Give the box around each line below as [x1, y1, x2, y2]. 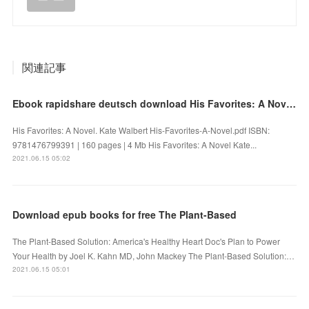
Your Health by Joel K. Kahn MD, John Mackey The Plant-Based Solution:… [12, 250, 295, 262]
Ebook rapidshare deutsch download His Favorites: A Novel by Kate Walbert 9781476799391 [286, 97, 297, 111]
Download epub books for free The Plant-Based [12, 208, 237, 222]
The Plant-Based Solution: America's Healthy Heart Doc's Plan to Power [12, 235, 281, 248]
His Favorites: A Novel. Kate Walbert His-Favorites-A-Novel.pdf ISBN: [12, 124, 270, 137]
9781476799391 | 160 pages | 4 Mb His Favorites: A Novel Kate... [12, 139, 257, 151]
